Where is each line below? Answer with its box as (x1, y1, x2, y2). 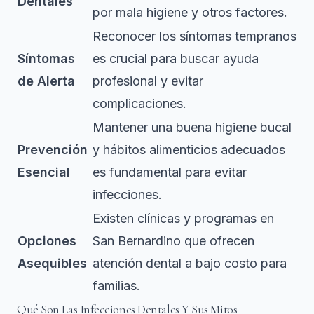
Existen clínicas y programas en (93, 210, 274, 226)
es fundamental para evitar (93, 164, 247, 179)
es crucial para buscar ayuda (93, 50, 259, 66)
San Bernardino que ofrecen (93, 233, 254, 248)
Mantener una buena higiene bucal (93, 119, 292, 135)
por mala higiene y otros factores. (93, 4, 287, 20)
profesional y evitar (93, 73, 203, 88)
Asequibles (18, 255, 87, 271)
